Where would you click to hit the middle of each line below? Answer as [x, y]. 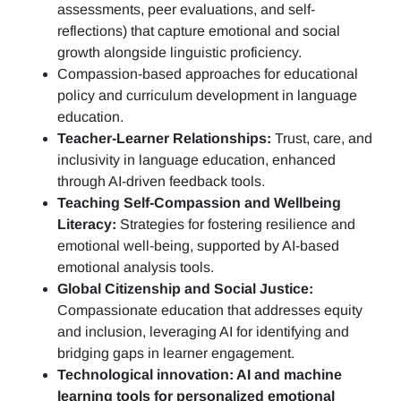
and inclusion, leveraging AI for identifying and [203, 332]
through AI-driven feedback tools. [161, 182]
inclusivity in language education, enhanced [196, 160]
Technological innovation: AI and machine [200, 375]
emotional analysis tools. [136, 268]
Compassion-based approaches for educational [208, 74]
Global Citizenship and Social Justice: [185, 289]
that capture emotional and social [235, 31]
